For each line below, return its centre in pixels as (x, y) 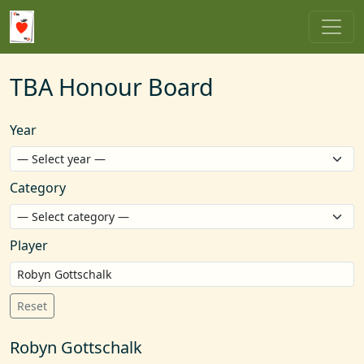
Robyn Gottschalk (76, 347)
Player (29, 245)
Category (38, 188)
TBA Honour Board (112, 87)
